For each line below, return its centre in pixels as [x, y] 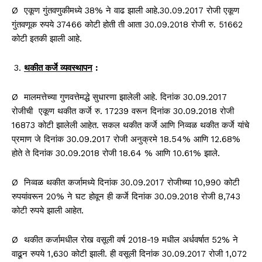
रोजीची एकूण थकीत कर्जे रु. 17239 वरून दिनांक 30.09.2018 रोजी [123, 111]
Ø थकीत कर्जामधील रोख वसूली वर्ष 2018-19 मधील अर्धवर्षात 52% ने [125, 239]
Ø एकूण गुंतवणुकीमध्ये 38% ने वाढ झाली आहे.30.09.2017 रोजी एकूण [125, 10]
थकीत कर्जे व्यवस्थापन [58, 68]
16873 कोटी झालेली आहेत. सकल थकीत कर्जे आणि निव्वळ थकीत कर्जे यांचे [130, 125]
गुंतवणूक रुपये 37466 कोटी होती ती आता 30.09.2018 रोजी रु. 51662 [127, 24]
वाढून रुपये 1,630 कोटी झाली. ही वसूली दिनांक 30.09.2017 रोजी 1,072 [129, 254]
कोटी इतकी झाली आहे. [47, 38]
